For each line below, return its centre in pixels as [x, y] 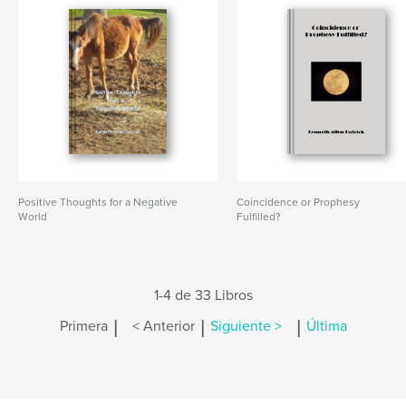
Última [326, 327]
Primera [83, 327]
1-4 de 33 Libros [203, 295]
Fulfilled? [259, 217]
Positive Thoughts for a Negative [98, 202]
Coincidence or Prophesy [299, 202]
